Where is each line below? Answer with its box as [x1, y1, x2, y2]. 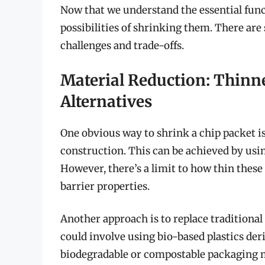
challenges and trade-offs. [60, 39, 184, 53]
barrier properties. [60, 179, 150, 193]
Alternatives [60, 91, 152, 111]
